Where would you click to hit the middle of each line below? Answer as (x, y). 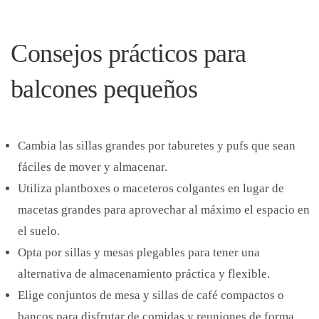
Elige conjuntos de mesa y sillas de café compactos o (151, 295)
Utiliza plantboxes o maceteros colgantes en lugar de (151, 188)
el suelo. (39, 231)
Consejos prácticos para (129, 53)
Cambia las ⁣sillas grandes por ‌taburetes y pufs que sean (157, 146)
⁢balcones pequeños (104, 89)
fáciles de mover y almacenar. (93, 167)
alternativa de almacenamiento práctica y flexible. (144, 274)
